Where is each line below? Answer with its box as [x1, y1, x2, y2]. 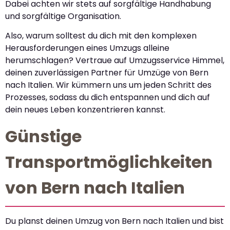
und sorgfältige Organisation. [5, 10, 121, 22]
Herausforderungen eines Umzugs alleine [5, 42, 169, 54]
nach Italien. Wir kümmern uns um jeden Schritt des [5, 79, 212, 91]
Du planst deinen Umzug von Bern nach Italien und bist [5, 215, 224, 227]
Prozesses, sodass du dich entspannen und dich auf [5, 91, 210, 104]
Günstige [5, 124, 82, 148]
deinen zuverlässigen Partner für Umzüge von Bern [5, 67, 208, 79]
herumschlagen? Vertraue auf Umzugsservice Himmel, [5, 54, 224, 67]
